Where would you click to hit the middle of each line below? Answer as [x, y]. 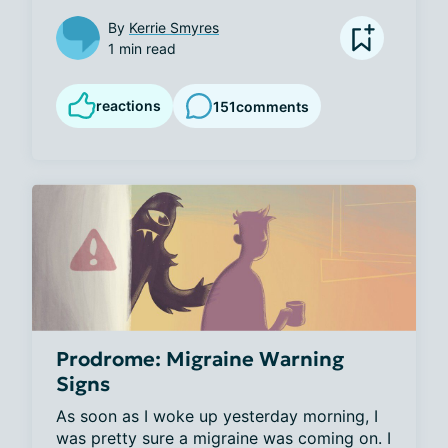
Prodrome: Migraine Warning [200, 358]
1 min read [142, 49]
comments [272, 106]
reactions [128, 106]
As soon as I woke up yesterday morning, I [217, 415]
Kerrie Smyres [174, 28]
